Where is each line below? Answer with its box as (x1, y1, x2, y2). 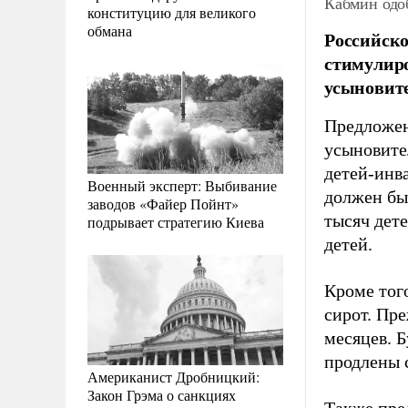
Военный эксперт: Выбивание (87, 175, 277, 195)
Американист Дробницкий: (87, 366, 260, 386)
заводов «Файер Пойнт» (87, 193, 239, 213)
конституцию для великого (87, 2, 256, 22)
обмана (87, 20, 132, 40)
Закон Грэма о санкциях (87, 384, 236, 404)
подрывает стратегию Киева (87, 211, 264, 231)
